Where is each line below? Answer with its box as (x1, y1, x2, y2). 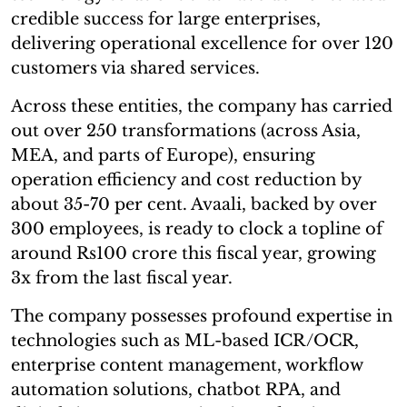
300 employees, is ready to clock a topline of (11, 218, 382, 239)
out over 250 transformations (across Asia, (11, 120, 361, 141)
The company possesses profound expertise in (11, 305, 392, 326)
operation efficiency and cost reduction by (11, 169, 362, 190)
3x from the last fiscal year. (11, 267, 237, 288)
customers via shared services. (11, 57, 260, 78)
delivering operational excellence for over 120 (11, 33, 393, 54)
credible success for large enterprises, (11, 8, 321, 29)
